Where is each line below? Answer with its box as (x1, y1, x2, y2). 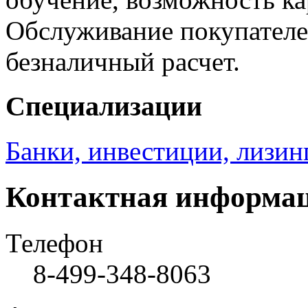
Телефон (5, 228, 103, 258)
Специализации (5, 91, 202, 122)
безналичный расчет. (5, 47, 240, 77)
